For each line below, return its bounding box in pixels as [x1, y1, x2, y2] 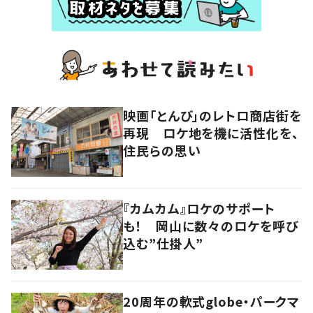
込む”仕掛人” [123, 233, 204, 252]
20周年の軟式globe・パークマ [123, 291, 300, 310]
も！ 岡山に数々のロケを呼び [123, 216, 298, 235]
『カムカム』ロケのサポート [123, 198, 275, 217]
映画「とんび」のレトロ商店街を [123, 105, 302, 124]
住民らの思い [123, 140, 201, 159]
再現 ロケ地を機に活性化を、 [123, 123, 299, 142]
